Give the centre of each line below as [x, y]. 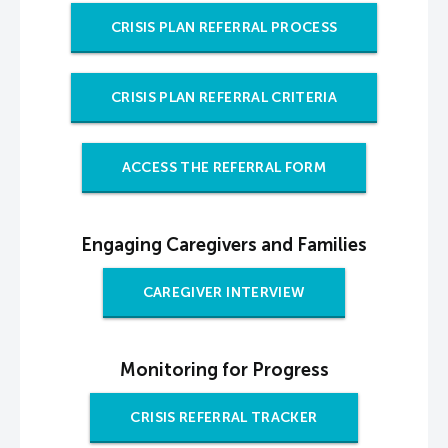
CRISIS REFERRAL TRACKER [224, 417]
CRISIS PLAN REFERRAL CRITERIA [224, 97]
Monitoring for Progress [224, 370]
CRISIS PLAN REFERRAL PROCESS [224, 27]
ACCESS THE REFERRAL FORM [224, 167]
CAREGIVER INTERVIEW [224, 292]
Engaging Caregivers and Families [224, 245]
